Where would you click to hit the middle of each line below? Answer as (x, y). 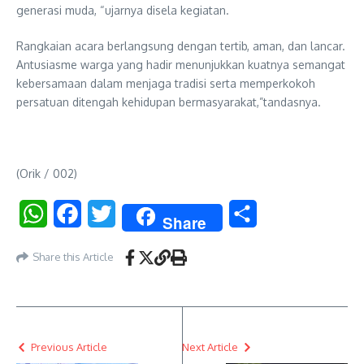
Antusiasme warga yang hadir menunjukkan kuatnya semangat (181, 64)
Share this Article (73, 257)
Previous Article (69, 347)
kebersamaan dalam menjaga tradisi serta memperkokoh (166, 83)
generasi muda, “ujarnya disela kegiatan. (123, 10)
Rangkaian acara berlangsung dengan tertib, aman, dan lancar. (181, 45)
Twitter (137, 213)
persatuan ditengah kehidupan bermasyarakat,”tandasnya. (169, 102)
